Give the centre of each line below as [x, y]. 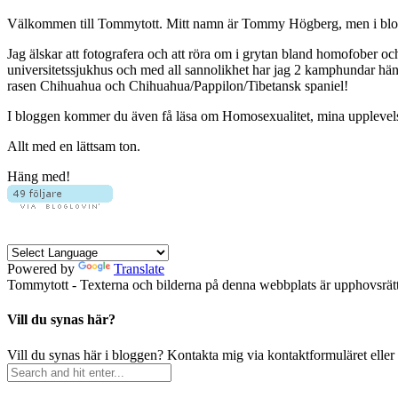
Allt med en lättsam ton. [74, 147]
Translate [139, 269]
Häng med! [39, 177]
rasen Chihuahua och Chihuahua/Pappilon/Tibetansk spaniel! [178, 86]
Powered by [43, 269]
